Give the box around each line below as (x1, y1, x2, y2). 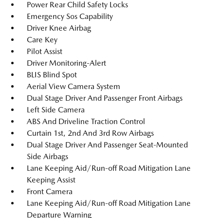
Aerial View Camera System (27, 81, 120, 91)
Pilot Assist (27, 46, 62, 56)
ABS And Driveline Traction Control (27, 116, 145, 126)
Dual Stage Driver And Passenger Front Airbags (27, 93, 182, 103)
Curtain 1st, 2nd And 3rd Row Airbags (27, 128, 154, 138)
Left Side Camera (27, 105, 85, 114)
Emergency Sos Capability (27, 11, 113, 21)
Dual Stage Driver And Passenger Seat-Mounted (27, 140, 188, 149)
